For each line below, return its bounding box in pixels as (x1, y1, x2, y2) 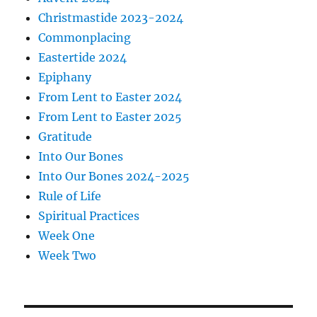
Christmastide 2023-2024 (38, 11, 184, 25)
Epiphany (38, 70, 92, 85)
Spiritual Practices (38, 209, 140, 224)
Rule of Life (38, 189, 102, 204)
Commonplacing (38, 30, 132, 45)
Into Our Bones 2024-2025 (38, 169, 190, 184)
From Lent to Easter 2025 (38, 110, 183, 125)
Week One (38, 229, 96, 243)
